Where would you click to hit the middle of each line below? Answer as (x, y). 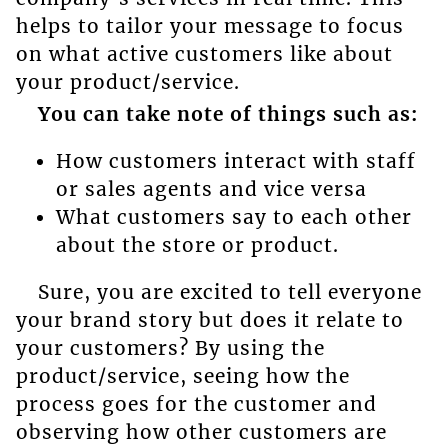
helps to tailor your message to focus (209, 25)
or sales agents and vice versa (211, 189)
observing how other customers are (201, 432)
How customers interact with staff (235, 161)
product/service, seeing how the (182, 376)
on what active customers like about (204, 53)
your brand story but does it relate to (209, 320)
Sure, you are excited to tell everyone (229, 292)
